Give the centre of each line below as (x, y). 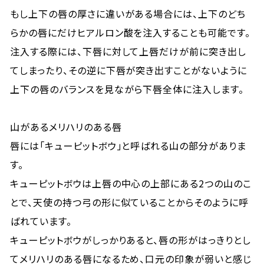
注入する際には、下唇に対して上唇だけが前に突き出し (128, 51)
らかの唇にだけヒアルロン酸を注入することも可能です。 (130, 32)
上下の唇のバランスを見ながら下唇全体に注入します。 (127, 89)
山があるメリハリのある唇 (66, 127)
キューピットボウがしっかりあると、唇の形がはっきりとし (131, 240)
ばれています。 (41, 221)
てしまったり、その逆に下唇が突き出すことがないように (128, 70)
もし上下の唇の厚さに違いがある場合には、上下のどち (128, 14)
